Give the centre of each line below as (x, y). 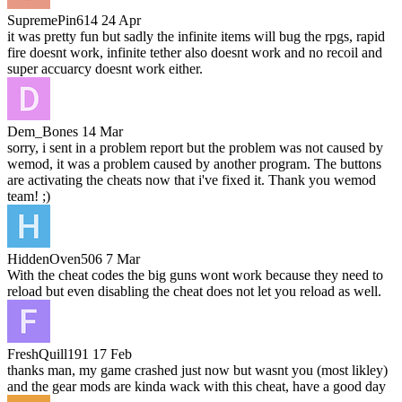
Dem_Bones (43, 131)
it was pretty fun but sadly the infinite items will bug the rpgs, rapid (196, 36)
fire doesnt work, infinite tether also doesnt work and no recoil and (195, 52)
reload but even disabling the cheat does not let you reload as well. (194, 291)
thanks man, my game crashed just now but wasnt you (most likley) (197, 370)
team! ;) (29, 196)
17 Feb (112, 354)
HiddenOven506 (55, 258)
